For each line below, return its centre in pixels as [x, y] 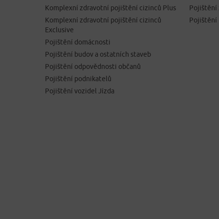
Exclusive [59, 30]
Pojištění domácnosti [78, 42]
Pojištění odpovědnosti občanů [93, 66]
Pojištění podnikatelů [78, 79]
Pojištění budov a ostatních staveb [98, 54]
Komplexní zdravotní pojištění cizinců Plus [110, 8]
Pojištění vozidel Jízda [80, 91]
